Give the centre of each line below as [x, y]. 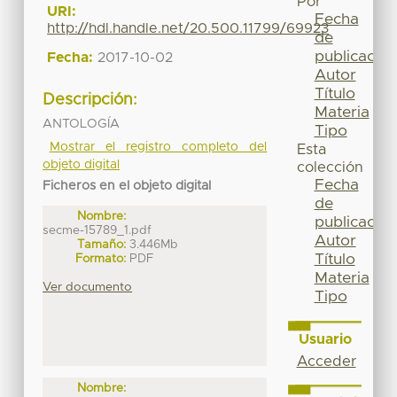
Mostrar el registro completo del [158, 147]
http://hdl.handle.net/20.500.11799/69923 [188, 29]
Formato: [101, 258]
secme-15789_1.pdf [97, 230]
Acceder [326, 361]
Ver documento [88, 287]
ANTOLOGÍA [82, 124]
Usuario [325, 339]
